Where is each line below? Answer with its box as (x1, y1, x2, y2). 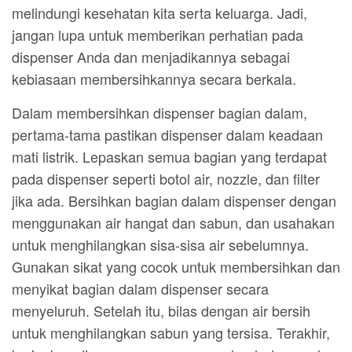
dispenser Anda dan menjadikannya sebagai (12, 46, 290, 67)
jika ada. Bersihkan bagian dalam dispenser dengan (12, 190, 336, 211)
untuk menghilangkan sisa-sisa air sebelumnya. (12, 234, 309, 255)
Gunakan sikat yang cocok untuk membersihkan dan (12, 256, 340, 277)
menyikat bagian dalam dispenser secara (12, 278, 269, 299)
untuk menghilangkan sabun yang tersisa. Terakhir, (12, 322, 330, 343)
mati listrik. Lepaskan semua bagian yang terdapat (12, 146, 327, 167)
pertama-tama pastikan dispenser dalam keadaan (12, 124, 323, 145)
